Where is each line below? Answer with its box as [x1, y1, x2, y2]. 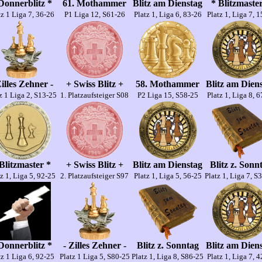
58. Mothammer [136, 79, 199, 89]
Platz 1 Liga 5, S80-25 [59, 252, 130, 261]
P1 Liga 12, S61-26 [64, 10, 125, 19]
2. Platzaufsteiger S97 [60, 171, 129, 180]
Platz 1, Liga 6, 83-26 [133, 10, 202, 19]
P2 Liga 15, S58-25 [137, 91, 198, 99]
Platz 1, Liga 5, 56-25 [133, 171, 202, 180]
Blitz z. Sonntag [136, 240, 199, 250]
